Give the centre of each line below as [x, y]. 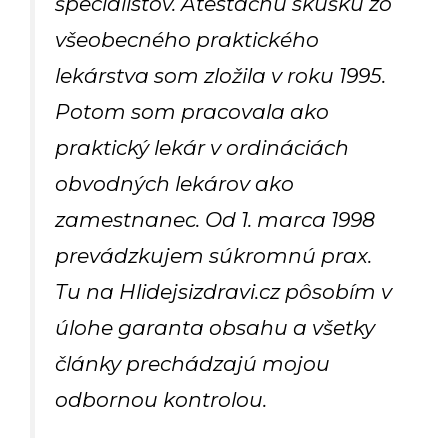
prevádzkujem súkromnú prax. [213, 256]
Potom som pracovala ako [192, 112]
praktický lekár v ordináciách [202, 148]
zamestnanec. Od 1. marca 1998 [215, 220]
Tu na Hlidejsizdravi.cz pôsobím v [223, 292]
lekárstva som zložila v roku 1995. [220, 76]
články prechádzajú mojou [192, 364]
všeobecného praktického [187, 40]
